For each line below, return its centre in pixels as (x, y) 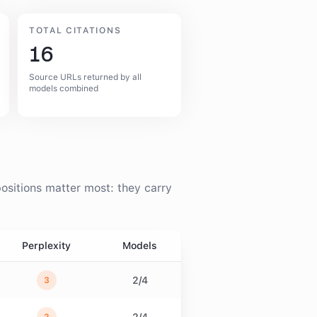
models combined (64, 88)
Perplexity (46, 246)
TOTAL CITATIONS (75, 30)
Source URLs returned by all (85, 77)
